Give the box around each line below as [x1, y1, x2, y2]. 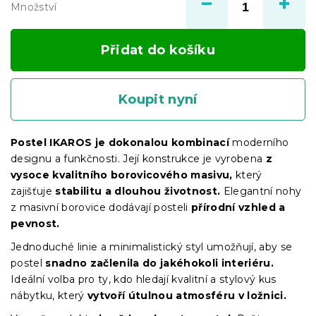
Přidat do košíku [100, 42, 216, 58]
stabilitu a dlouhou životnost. [55, 184, 221, 197]
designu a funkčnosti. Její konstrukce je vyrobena [11, 152, 263, 165]
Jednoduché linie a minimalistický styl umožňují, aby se [11, 240, 293, 253]
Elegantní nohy [220, 184, 302, 197]
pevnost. [11, 217, 60, 230]
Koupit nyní [119, 91, 197, 107]
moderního [229, 135, 289, 149]
